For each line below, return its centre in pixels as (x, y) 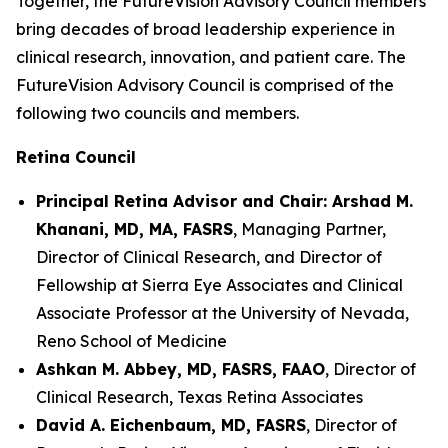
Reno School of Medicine (131, 341)
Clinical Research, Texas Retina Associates (199, 397)
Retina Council (76, 157)
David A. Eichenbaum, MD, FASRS (171, 425)
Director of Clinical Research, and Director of (209, 257)
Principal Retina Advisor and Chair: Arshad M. (224, 201)
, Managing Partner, (309, 229)
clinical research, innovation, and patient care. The (211, 57)
